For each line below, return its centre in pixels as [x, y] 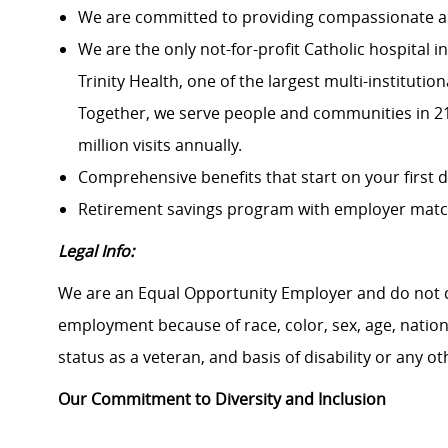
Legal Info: [96, 251]
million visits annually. [160, 145]
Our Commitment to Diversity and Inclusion [222, 399]
